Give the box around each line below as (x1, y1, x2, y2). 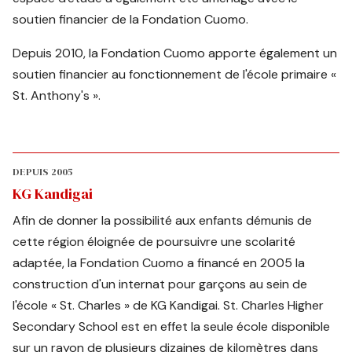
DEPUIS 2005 (13, 165, 73, 178)
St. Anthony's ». (13, 87, 101, 104)
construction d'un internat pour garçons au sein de (13, 276, 308, 292)
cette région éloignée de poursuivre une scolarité (13, 233, 296, 250)
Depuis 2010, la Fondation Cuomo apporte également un (13, 45, 338, 61)
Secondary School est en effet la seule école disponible (13, 318, 331, 335)
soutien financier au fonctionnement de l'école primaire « (13, 66, 337, 82)
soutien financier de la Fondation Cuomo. (13, 11, 249, 27)
